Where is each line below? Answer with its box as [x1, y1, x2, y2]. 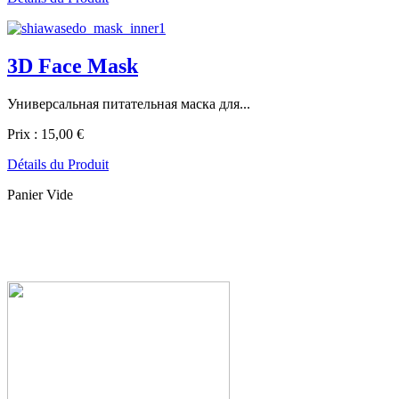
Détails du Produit [7, 156, 109, 172]
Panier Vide [7, 186, 73, 202]
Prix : [7, 126, 41, 142]
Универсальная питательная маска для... [7, 95, 250, 111]
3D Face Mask [7, 54, 138, 77]
